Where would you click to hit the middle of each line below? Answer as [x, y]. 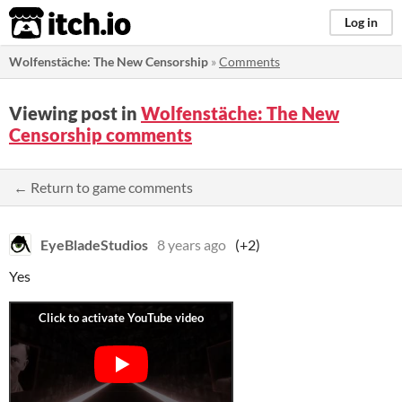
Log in [361, 22]
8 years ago [192, 245]
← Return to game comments [103, 187]
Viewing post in [75, 113]
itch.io [48, 23]
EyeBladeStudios [94, 245]
